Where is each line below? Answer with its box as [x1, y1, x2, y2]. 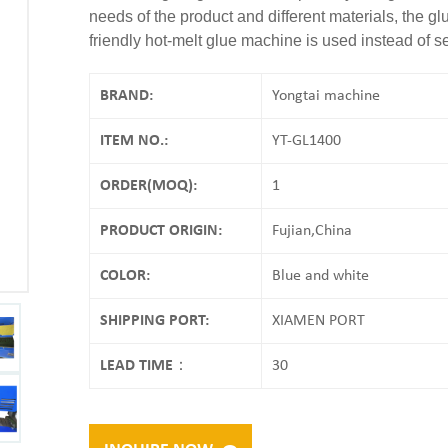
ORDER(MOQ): [100, 177, 197, 194]
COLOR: [100, 267, 150, 284]
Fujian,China [272, 222, 353, 239]
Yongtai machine [272, 87, 381, 104]
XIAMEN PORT [272, 312, 366, 329]
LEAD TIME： [100, 357, 189, 374]
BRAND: [100, 87, 153, 104]
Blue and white [272, 267, 370, 284]
